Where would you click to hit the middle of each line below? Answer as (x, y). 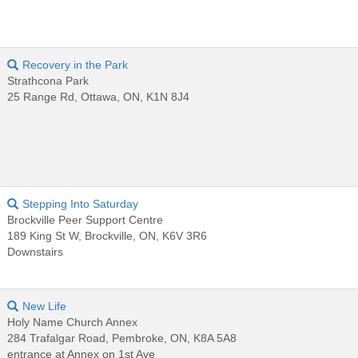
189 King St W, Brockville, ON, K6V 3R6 (107, 235)
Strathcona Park (48, 80)
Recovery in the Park (76, 64)
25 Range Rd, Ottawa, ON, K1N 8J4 (99, 96)
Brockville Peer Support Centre (86, 219)
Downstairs (36, 251)
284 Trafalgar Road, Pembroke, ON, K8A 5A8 (122, 338)
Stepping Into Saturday (81, 203)
